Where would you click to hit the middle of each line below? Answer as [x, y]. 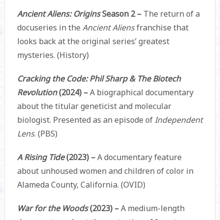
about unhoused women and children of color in [105, 171]
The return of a [170, 14]
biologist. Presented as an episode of [86, 120]
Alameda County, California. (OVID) [81, 185]
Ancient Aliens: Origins [58, 14]
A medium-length [152, 208]
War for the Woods [53, 208]
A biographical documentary [141, 93]
